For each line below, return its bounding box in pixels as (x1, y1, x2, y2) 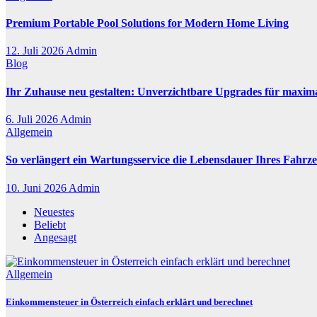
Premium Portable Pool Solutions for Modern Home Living (6, 17, 289, 30)
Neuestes (34, 205, 74, 218)
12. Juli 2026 (6, 45, 66, 57)
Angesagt (34, 231, 76, 243)
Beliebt (34, 218, 66, 231)
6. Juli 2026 (6, 113, 60, 125)
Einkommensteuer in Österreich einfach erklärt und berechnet (6, 296, 253, 307)
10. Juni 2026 (6, 181, 69, 194)
